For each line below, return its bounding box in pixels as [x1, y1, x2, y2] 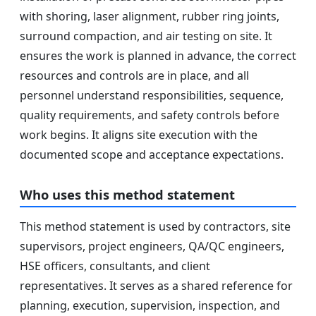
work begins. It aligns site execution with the [20, 126, 257, 142]
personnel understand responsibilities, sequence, [20, 87, 284, 103]
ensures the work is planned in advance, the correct [20, 47, 296, 63]
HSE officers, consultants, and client [20, 257, 210, 274]
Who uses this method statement [20, 185, 235, 203]
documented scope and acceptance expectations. [20, 146, 284, 162]
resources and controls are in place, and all [20, 67, 249, 83]
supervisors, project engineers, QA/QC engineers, [20, 238, 284, 254]
